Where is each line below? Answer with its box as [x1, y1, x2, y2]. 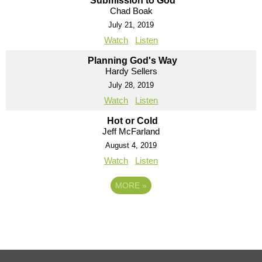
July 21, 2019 [108, 20, 154, 29]
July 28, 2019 [108, 80, 154, 89]
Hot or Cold [107, 115, 158, 126]
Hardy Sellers [105, 65, 157, 76]
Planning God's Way [88, 55, 177, 65]
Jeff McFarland [102, 126, 160, 136]
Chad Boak [109, 5, 153, 16]
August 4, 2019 [105, 140, 157, 150]
